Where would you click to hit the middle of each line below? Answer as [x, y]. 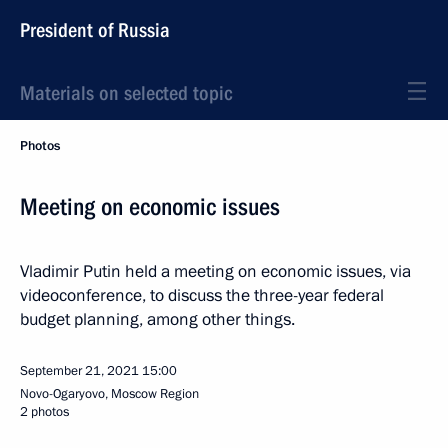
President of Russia [95, 30]
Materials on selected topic [126, 93]
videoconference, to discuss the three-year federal [202, 295]
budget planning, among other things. [157, 319]
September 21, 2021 [79, 371]
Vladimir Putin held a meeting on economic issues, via [215, 271]
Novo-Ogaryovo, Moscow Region [109, 394]
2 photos [44, 412]
